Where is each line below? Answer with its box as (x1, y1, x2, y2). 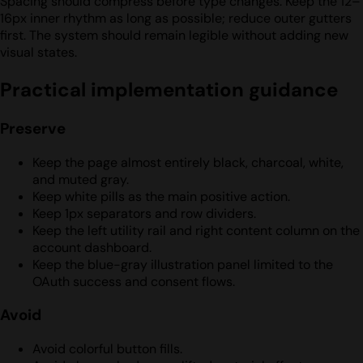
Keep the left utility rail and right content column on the (32, 221, 360, 239)
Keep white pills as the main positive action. (32, 187, 290, 205)
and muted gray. (32, 170, 129, 188)
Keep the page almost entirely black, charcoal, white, (32, 153, 344, 171)
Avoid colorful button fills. (32, 340, 182, 358)
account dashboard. (32, 238, 152, 256)
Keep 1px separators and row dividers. (32, 204, 256, 222)
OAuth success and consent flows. (32, 272, 235, 290)
